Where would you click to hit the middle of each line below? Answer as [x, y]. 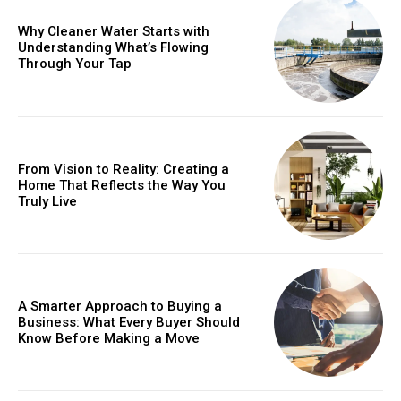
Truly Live [47, 201]
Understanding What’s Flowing [113, 48]
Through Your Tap [75, 64]
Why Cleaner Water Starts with [114, 32]
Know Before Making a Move [109, 339]
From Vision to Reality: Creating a [124, 169]
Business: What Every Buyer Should [129, 323]
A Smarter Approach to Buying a [120, 307]
